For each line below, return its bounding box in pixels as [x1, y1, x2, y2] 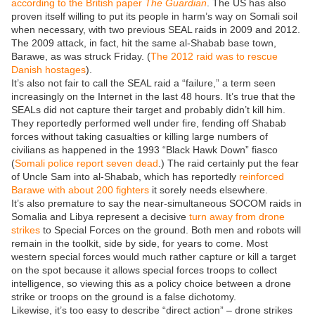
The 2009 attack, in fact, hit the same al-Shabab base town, [11, 37, 276, 49]
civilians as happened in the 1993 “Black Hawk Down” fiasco [11, 144, 278, 156]
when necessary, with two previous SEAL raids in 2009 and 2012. [11, 24, 300, 36]
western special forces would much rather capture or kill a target [11, 251, 296, 263]
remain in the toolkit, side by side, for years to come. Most [11, 238, 268, 250]
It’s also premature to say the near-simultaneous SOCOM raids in [11, 198, 302, 210]
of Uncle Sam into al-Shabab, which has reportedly [11, 171, 239, 183]
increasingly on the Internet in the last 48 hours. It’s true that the [11, 91, 295, 103]
